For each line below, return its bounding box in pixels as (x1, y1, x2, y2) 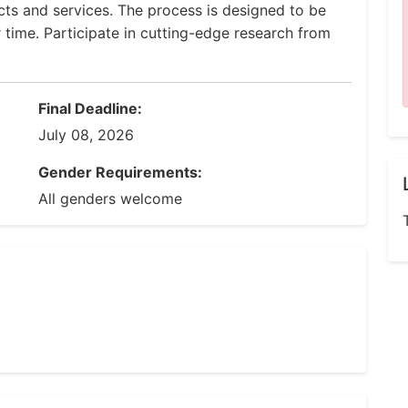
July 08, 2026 (38, 126, 134, 144)
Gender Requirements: (38, 163, 202, 181)
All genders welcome (38, 189, 182, 208)
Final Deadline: (38, 99, 142, 117)
